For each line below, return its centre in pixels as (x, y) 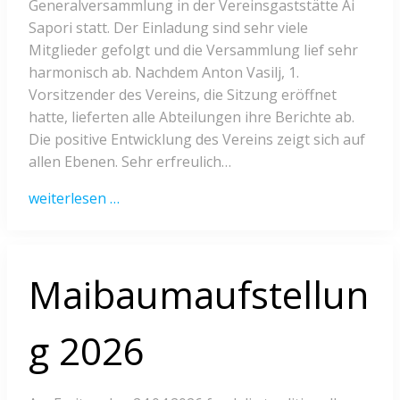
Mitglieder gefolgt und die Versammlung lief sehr (193, 50)
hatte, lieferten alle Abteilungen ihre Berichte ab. (192, 117)
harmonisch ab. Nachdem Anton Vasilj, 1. (164, 73)
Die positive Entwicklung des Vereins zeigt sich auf (197, 140)
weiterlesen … (74, 199)
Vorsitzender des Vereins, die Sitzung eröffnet (183, 95)
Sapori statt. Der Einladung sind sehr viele (168, 28)
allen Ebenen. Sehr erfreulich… (130, 162)
